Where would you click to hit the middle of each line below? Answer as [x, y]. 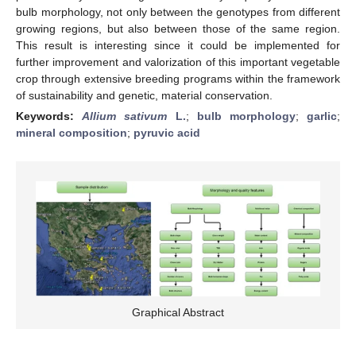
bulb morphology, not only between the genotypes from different [178, 12]
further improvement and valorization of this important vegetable [178, 62]
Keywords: [49, 116]
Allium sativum [125, 116]
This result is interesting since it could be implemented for [178, 45]
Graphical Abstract [178, 312]
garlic [322, 116]
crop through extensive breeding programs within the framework [178, 78]
